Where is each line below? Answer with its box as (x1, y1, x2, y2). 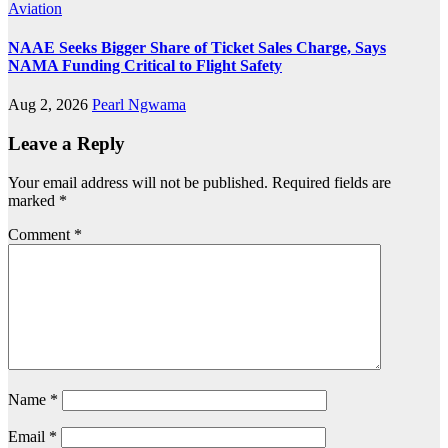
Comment (8, 225, 74, 243)
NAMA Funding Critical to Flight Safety (8, 56, 282, 74)
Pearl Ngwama (92, 96, 186, 114)
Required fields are (272, 173, 391, 191)
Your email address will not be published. (8, 173, 268, 191)
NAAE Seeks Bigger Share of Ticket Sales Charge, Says (8, 38, 386, 56)
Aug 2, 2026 (8, 96, 92, 114)
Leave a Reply (8, 132, 125, 154)
